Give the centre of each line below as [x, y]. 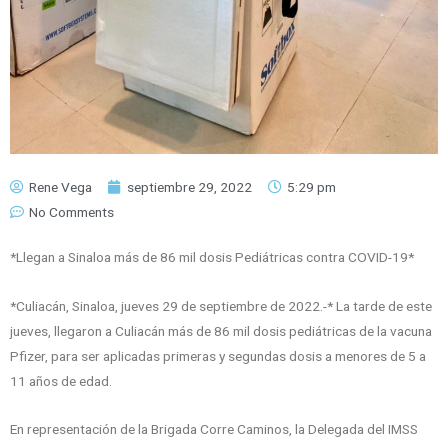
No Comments [71, 211]
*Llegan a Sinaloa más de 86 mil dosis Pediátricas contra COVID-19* [212, 256]
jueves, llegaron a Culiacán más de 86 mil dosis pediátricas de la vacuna [221, 330]
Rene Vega [60, 186]
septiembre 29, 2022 [189, 186]
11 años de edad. [61, 380]
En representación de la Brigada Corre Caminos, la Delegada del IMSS [214, 429]
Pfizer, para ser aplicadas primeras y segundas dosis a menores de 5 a [218, 355]
